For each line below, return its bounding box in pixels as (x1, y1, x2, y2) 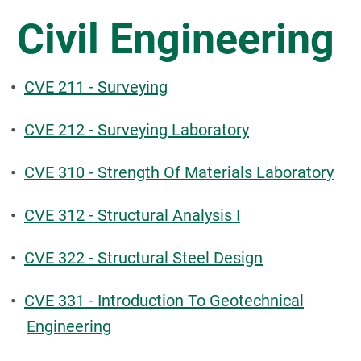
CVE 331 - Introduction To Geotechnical (24, 291, 304, 310)
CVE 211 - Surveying (24, 77, 168, 97)
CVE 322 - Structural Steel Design (24, 248, 263, 268)
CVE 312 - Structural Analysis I (24, 205, 240, 225)
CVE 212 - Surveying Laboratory (24, 120, 249, 139)
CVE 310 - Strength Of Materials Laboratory (24, 163, 334, 182)
